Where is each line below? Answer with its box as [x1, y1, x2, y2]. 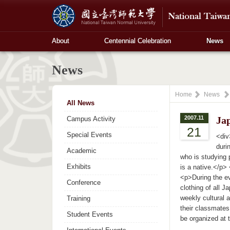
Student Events [66, 210, 113, 218]
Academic [66, 146, 97, 155]
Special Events [66, 130, 112, 139]
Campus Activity [66, 114, 116, 123]
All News [66, 99, 94, 107]
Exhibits [66, 162, 91, 170]
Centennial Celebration [104, 37, 171, 45]
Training [66, 194, 90, 202]
